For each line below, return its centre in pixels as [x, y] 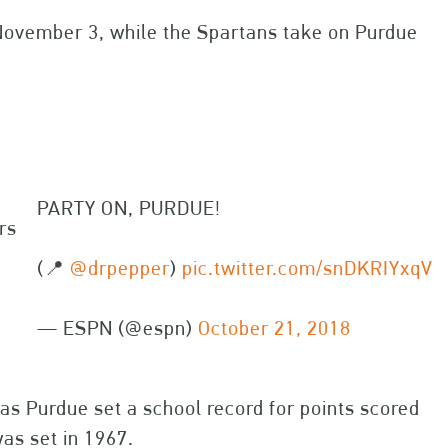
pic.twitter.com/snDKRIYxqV [307, 268]
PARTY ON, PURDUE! [129, 208]
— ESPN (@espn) [117, 328]
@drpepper [120, 268]
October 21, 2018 [274, 328]
